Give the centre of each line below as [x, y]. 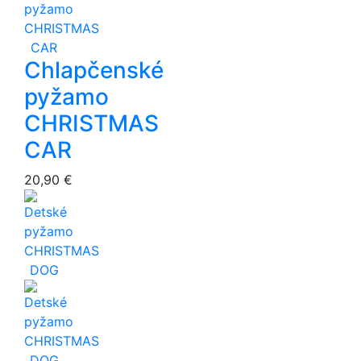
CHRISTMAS [91, 124]
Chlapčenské [94, 71]
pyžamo [66, 97]
